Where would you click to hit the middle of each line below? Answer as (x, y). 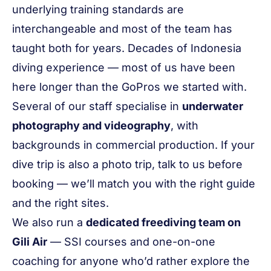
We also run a (49, 222)
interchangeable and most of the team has (122, 29)
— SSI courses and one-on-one (131, 242)
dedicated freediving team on (163, 222)
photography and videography (91, 126)
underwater (213, 106)
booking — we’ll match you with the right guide (134, 184)
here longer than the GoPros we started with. (129, 87)
